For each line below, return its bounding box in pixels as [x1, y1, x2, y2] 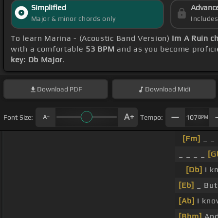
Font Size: [3, 113, 33, 121]
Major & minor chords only [31, 15, 116, 23]
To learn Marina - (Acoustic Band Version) [11, 34, 172, 43]
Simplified [31, 3, 66, 13]
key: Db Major [11, 55, 63, 65]
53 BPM [86, 44, 115, 54]
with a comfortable [11, 44, 86, 54]
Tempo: [140, 113, 163, 121]
